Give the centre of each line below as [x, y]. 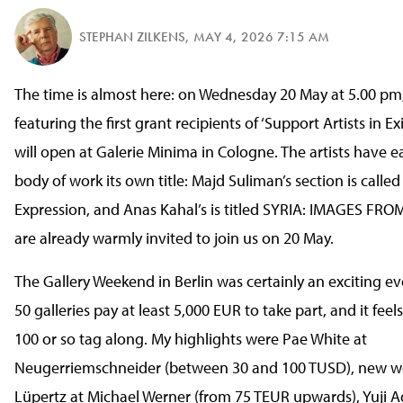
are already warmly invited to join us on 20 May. [174, 238]
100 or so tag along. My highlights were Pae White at [191, 339]
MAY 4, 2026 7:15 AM [261, 36]
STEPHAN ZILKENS [132, 36]
